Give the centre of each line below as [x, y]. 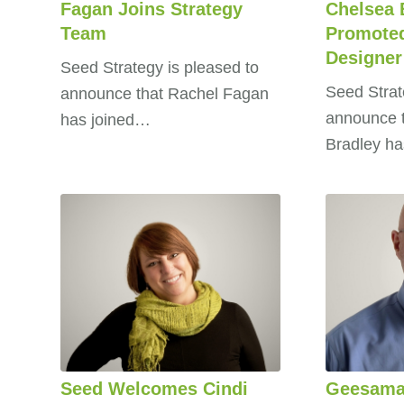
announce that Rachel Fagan [165, 93]
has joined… [106, 119]
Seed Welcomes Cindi [154, 389]
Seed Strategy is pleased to [160, 67]
